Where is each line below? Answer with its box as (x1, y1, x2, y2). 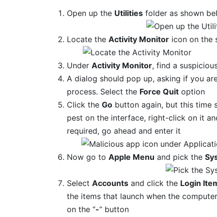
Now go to (67, 152, 109, 162)
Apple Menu (108, 152, 155, 162)
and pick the (155, 152, 205, 162)
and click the (128, 178, 181, 188)
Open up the (67, 8, 115, 18)
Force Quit (139, 86, 179, 96)
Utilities (114, 8, 143, 18)
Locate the (67, 34, 109, 44)
